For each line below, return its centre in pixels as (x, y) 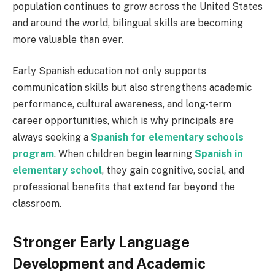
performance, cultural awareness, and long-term (122, 104)
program (33, 154)
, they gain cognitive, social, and (173, 171)
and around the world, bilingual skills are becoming (128, 23)
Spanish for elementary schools (167, 137)
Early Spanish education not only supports (109, 71)
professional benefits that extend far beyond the (124, 187)
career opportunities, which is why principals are (123, 121)
